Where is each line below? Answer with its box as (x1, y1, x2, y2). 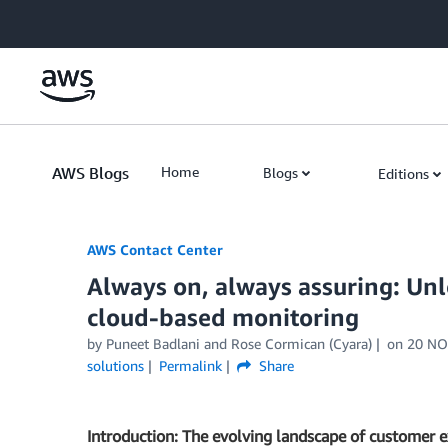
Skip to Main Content (9, 11, 142, 28)
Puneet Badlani (106, 335, 200, 352)
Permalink (158, 357, 222, 374)
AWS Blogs (52, 163, 129, 183)
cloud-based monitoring (87, 303, 359, 331)
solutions (87, 357, 144, 374)
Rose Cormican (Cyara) (231, 335, 372, 352)
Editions (378, 165, 429, 182)
